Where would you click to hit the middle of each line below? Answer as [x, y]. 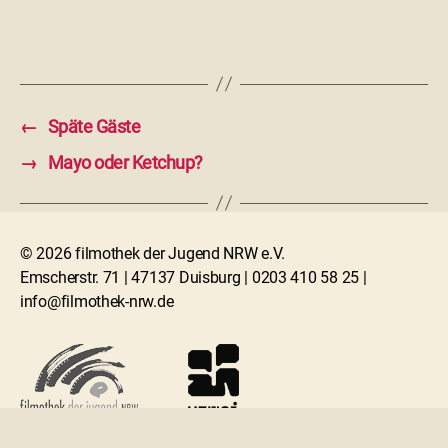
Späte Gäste [94, 126]
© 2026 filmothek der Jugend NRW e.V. [152, 253]
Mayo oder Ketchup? [125, 162]
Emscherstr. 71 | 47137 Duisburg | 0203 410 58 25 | [193, 277]
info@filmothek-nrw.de [97, 301]
